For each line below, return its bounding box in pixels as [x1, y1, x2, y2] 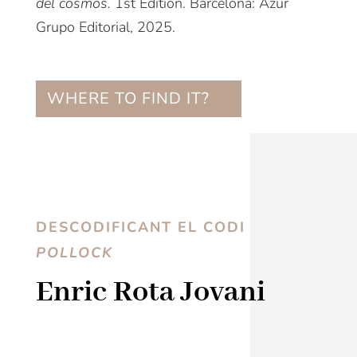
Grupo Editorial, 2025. [35, 18, 175, 37]
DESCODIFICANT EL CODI [35, 218, 245, 237]
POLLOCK [35, 243, 113, 263]
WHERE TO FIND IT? [46, 88, 210, 110]
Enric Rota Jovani [35, 273, 265, 312]
